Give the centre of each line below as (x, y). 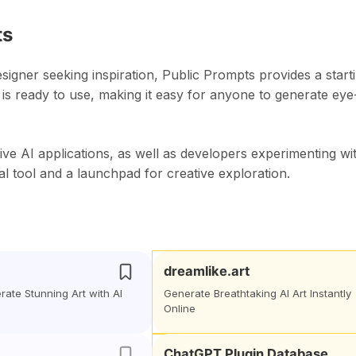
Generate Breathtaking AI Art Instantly (257, 293)
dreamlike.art (207, 271)
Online (180, 308)
